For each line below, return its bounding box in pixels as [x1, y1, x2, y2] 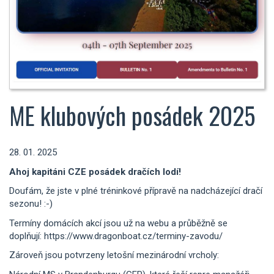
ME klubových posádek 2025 [9, 97, 255, 133]
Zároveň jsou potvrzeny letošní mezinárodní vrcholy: [9, 250, 219, 261]
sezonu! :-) [9, 198, 53, 210]
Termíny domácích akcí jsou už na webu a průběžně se [9, 217, 228, 229]
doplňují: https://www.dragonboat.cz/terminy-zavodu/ [9, 230, 223, 242]
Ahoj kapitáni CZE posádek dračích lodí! [9, 166, 181, 177]
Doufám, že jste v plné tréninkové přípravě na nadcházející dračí [9, 185, 262, 197]
